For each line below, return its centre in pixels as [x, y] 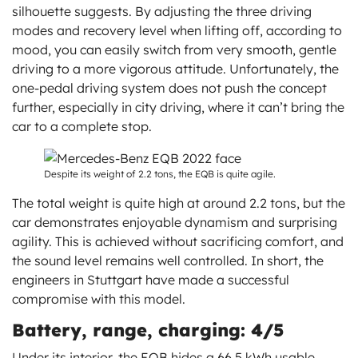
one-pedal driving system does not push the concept [169, 88]
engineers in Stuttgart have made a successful [151, 279]
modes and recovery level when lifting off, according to [177, 30]
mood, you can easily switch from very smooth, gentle [174, 49]
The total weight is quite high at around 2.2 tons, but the [179, 203]
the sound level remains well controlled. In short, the [168, 260]
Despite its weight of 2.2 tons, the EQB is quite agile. [160, 173]
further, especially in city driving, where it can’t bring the [178, 107]
